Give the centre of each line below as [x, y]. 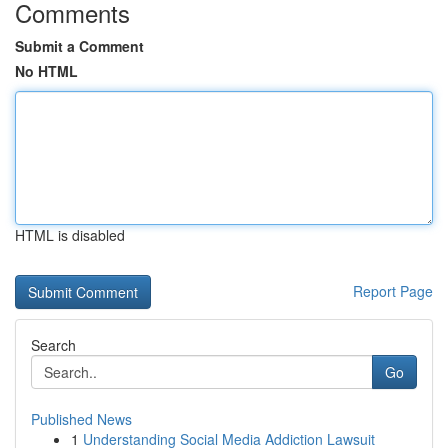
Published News [81, 419]
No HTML [46, 71]
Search [53, 345]
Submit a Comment [79, 46]
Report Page [393, 291]
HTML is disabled [70, 235]
